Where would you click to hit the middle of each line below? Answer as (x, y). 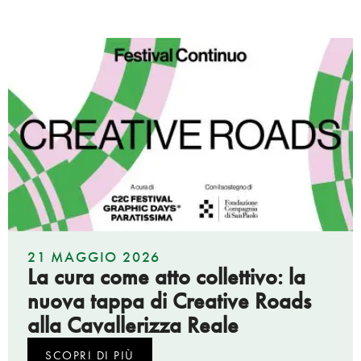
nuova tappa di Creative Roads (169, 301)
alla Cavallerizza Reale (133, 325)
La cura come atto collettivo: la (166, 276)
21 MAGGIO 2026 (94, 256)
